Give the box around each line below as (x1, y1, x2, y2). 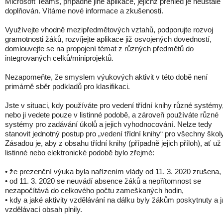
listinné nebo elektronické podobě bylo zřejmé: (5, 148, 154, 157)
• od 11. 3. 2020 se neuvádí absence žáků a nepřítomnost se (5, 177, 201, 185)
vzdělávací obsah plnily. (5, 205, 82, 214)
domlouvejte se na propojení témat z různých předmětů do (5, 44, 194, 53)
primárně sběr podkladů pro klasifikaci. (5, 82, 130, 91)
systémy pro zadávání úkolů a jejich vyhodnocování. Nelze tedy (5, 120, 212, 128)
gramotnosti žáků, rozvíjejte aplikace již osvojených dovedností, (5, 35, 212, 43)
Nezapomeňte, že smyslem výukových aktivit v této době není (5, 73, 208, 81)
